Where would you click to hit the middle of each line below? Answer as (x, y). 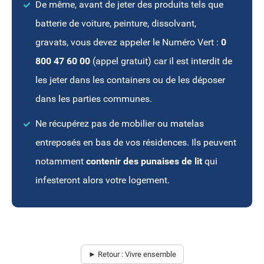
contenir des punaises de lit (145, 161)
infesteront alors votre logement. (103, 180)
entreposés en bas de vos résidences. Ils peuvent (136, 143)
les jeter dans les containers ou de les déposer (130, 80)
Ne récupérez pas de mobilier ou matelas (120, 124)
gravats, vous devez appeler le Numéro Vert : (128, 42)
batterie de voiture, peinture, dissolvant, (116, 24)
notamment (61, 161)
